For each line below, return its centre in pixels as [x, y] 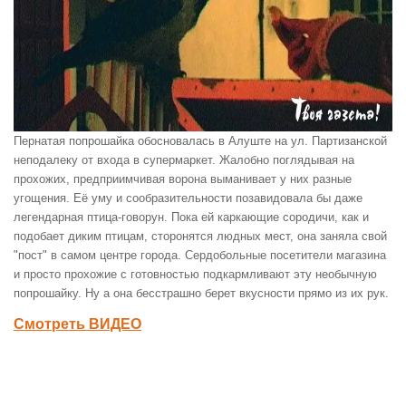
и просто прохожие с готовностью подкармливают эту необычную [195, 275]
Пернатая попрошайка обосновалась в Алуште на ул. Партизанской [200, 141]
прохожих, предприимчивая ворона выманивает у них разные [183, 179]
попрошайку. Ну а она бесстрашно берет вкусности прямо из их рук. [201, 294]
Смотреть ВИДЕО [77, 324]
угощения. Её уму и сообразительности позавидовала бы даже [188, 198]
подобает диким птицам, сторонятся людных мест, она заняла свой [200, 237]
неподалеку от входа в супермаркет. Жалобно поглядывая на [184, 160]
